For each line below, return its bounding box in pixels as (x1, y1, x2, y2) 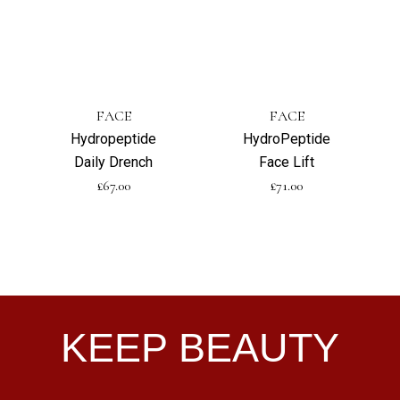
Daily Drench (74, 153, 153, 171)
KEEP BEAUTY (61, 324, 339, 371)
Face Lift (259, 153, 314, 171)
